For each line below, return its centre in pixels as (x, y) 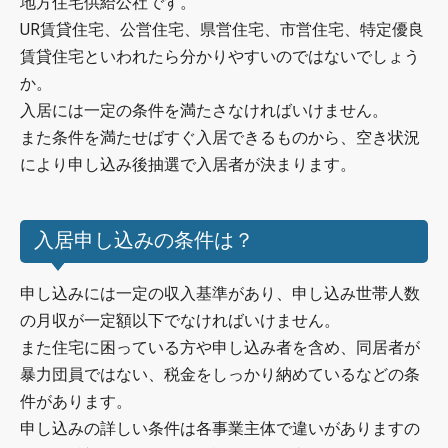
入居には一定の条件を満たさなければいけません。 (204, 111)
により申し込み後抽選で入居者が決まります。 (188, 165)
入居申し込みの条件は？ (143, 241)
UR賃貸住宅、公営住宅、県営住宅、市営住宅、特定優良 (222, 30)
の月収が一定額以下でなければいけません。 (180, 320)
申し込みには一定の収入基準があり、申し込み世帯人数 (220, 293)
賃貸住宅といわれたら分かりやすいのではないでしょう (220, 57)
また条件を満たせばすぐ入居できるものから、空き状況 (220, 138)
